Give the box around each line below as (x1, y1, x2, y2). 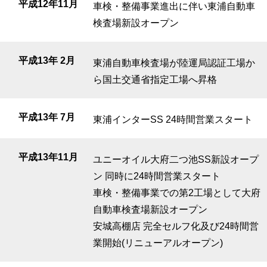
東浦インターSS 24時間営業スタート (92, 114, 253, 125)
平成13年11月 (18, 151, 79, 162)
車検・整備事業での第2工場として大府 (92, 187, 260, 198)
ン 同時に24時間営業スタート (92, 170, 221, 181)
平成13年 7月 (18, 111, 76, 122)
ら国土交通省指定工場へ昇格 (92, 74, 217, 85)
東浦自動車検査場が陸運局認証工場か (92, 57, 255, 68)
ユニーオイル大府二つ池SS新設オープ (92, 154, 259, 164)
